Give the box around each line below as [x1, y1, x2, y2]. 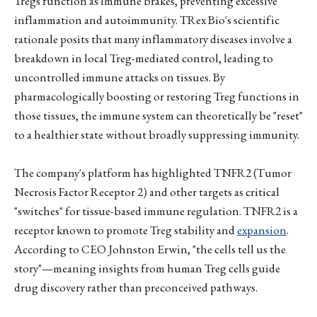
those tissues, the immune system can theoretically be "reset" [14, 107, 303, 123]
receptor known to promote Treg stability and [14, 222, 237, 238]
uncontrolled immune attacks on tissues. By [14, 69, 225, 85]
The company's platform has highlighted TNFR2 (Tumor [14, 165, 292, 181]
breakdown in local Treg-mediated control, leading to [14, 50, 273, 66]
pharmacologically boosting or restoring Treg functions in [14, 88, 299, 104]
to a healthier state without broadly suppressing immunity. [14, 126, 299, 142]
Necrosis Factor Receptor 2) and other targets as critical [14, 184, 279, 200]
